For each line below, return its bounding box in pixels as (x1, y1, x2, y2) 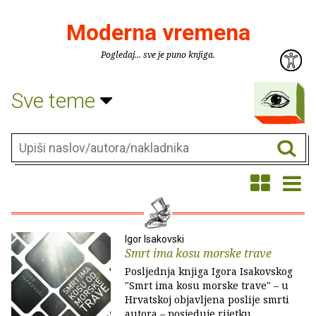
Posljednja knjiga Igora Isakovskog (125, 265, 293, 278)
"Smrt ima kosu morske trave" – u (125, 279, 288, 292)
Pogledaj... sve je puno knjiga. (101, 49, 215, 61)
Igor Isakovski (125, 233, 184, 245)
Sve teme (11, 87, 100, 113)
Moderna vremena (66, 19, 250, 46)
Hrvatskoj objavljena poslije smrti (125, 293, 289, 306)
